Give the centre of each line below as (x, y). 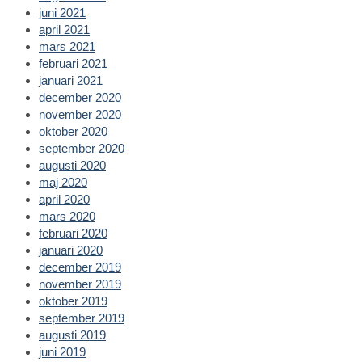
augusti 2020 (72, 165)
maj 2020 (63, 182)
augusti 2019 (72, 335)
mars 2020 (67, 216)
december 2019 (80, 267)
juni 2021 (62, 12)
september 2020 (82, 148)
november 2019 (80, 284)
